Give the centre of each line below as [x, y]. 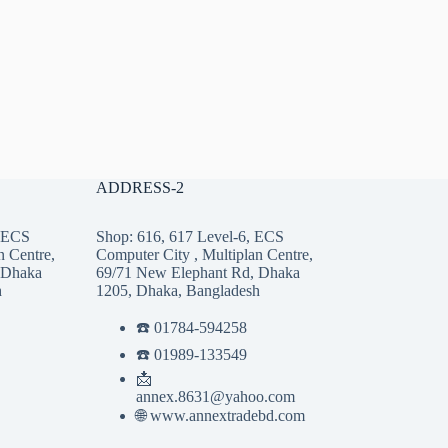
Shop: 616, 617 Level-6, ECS [189, 236]
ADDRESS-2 [139, 187]
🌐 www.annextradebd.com [220, 415]
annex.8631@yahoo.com [215, 396]
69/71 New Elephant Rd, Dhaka [197, 272]
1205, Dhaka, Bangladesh [177, 290]
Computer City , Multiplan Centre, [204, 254]
